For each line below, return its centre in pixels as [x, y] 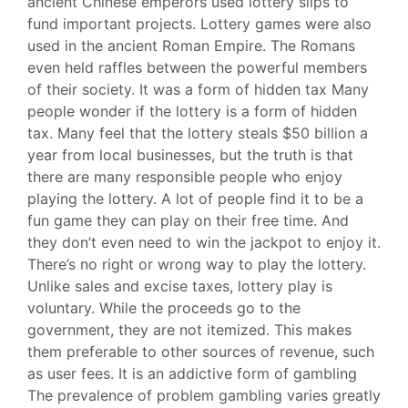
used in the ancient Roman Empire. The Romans [191, 46]
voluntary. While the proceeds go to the [164, 308]
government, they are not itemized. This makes [189, 330]
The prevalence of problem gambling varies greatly [204, 395]
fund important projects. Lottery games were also [199, 24]
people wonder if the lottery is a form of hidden [192, 111]
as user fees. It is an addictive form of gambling [192, 373]
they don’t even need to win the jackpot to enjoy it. [204, 242]
